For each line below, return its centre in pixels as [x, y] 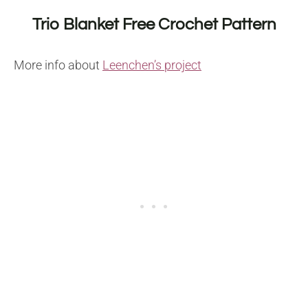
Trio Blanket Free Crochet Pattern [154, 24]
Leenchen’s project [152, 65]
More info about [58, 65]
